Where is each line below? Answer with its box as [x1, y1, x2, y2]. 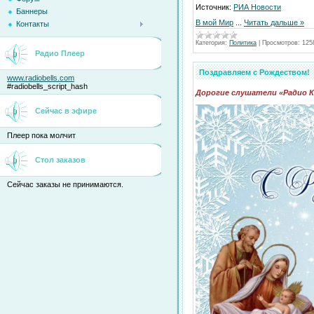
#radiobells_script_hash [7, 82, 88, 90]
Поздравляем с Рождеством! [199, 67, 310, 76]
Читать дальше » [244, 18, 304, 27]
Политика [229, 39, 257, 47]
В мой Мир [196, 18, 233, 27]
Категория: [196, 39, 227, 47]
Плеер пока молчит [7, 131, 76, 139]
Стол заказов [35, 156, 86, 164]
